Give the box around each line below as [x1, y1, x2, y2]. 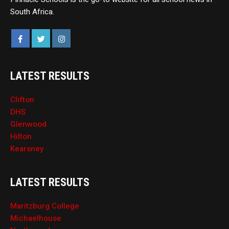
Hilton [10, 131, 32, 143]
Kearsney [10, 143, 44, 155]
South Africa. [10, 6, 55, 18]
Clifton [10, 94, 35, 106]
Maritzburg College [10, 200, 80, 212]
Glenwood [10, 119, 47, 130]
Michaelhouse [10, 213, 62, 224]
